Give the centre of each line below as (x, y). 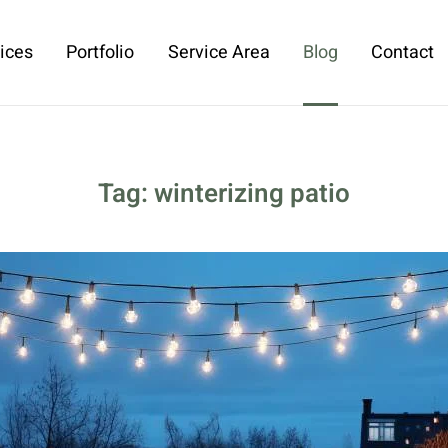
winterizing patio (252, 194)
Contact (403, 52)
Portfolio (100, 52)
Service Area (218, 52)
